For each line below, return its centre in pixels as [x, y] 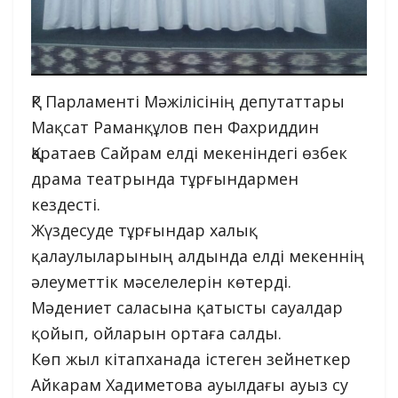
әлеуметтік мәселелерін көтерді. [161, 281]
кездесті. [66, 204]
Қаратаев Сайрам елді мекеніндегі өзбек [189, 152]
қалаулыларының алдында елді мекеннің [198, 255]
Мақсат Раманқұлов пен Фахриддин [175, 127]
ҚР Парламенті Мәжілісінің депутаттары [188, 101]
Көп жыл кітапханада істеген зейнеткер [191, 358]
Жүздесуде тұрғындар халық [144, 230]
